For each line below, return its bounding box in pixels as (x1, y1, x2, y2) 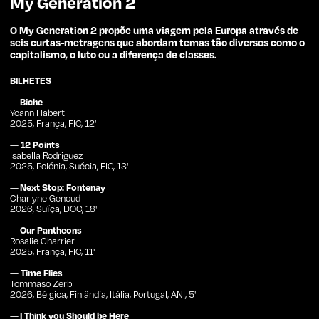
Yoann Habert (10, 107, 65, 119)
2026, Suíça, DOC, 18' (10, 203, 97, 215)
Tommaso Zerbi (10, 278, 74, 290)
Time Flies (21, 267, 63, 279)
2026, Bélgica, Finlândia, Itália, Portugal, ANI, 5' (10, 288, 196, 300)
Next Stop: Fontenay (19, 182, 105, 194)
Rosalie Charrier (10, 235, 75, 247)
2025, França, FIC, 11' (10, 246, 95, 258)
